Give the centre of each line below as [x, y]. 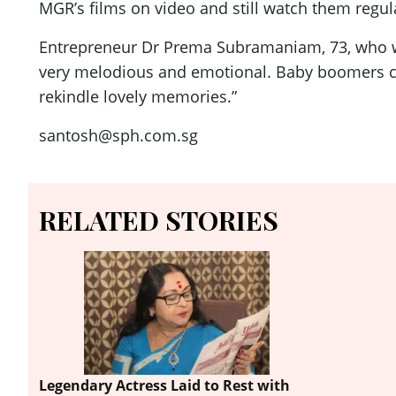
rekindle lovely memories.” [138, 97]
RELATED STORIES [159, 221]
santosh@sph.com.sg [118, 136]
